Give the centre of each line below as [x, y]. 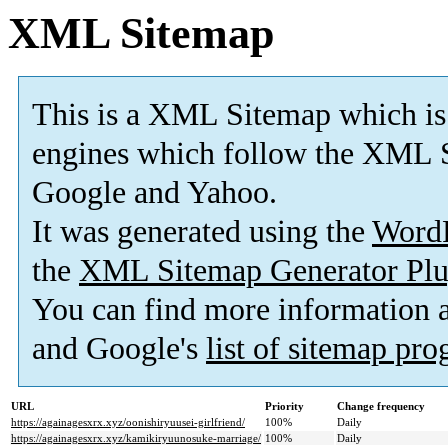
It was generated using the [202, 232]
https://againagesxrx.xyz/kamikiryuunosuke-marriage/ [136, 438]
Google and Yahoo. [154, 193]
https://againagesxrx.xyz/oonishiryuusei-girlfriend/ [128, 422]
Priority [284, 406]
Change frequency [381, 406]
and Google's [119, 349]
